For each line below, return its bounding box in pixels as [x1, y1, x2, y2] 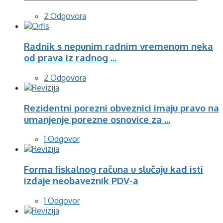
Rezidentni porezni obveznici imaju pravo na [24, 102, 219, 113]
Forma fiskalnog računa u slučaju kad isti [24, 163, 203, 175]
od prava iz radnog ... [24, 52, 116, 64]
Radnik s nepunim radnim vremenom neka [24, 40, 213, 52]
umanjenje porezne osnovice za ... [24, 113, 170, 125]
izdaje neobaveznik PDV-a [24, 175, 138, 187]
